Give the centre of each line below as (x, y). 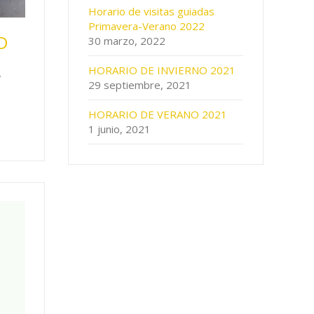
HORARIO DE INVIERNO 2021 (162, 70)
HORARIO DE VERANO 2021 (158, 115)
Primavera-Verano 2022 (147, 26)
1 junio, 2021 (120, 129)
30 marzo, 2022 (127, 41)
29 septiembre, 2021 (140, 85)
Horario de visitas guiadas (152, 12)
